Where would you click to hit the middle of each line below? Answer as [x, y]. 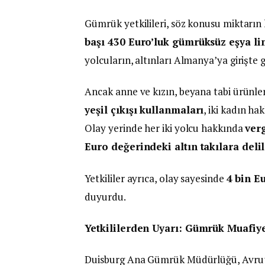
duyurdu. [105, 196]
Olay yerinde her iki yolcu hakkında [165, 128]
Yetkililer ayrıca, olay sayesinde [156, 178]
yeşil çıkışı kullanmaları [144, 110]
